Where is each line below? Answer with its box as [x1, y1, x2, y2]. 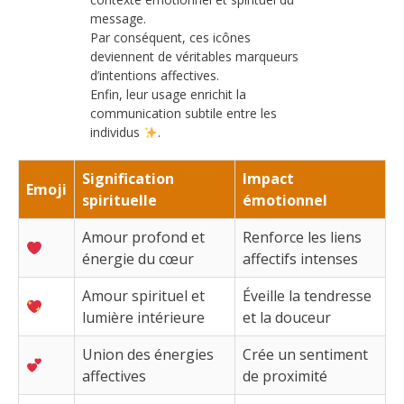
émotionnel [243, 190, 327, 211]
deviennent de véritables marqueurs [90, 48, 298, 66]
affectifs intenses [243, 249, 358, 270]
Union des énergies [82, 344, 214, 365]
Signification [82, 169, 174, 189]
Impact [243, 169, 294, 189]
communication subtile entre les [90, 105, 277, 123]
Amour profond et [82, 227, 205, 248]
